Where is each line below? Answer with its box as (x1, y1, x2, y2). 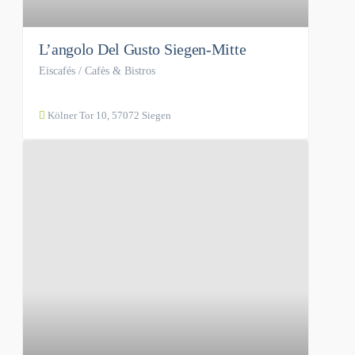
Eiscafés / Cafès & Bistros (38, 65, 155, 78)
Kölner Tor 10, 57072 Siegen (44, 109, 171, 122)
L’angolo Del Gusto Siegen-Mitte (38, 40, 246, 59)
